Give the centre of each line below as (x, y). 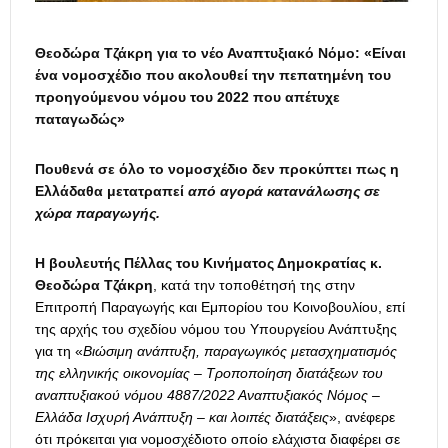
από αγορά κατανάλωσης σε (284, 191)
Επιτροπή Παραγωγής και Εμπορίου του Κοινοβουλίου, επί (220, 307)
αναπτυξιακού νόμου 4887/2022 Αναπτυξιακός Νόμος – (207, 395)
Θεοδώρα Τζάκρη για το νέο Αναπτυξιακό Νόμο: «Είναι (220, 53)
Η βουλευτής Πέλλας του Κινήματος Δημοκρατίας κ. (208, 263)
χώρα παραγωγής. (97, 213)
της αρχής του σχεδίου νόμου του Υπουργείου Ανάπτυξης (216, 329)
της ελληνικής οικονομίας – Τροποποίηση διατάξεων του (209, 373)
